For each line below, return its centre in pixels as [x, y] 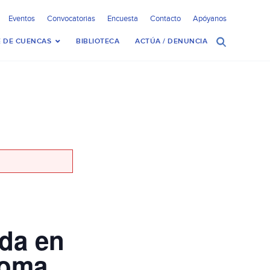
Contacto [165, 19]
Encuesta [123, 19]
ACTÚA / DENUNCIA [171, 41]
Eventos [22, 19]
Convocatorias [71, 19]
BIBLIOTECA [98, 41]
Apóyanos [210, 19]
